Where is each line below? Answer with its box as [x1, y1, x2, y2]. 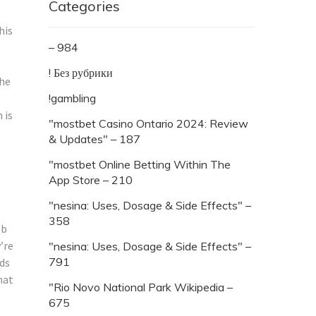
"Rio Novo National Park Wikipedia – [49, 279, 233, 294]
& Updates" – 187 [49, 131, 140, 146]
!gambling [49, 90, 96, 105]
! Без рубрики [49, 65, 113, 80]
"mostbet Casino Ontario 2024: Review [49, 116, 248, 130]
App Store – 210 [49, 172, 133, 187]
